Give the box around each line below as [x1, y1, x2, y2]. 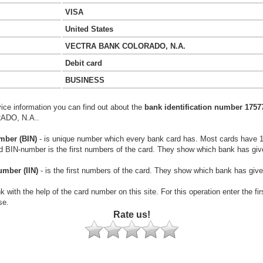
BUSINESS [65, 76, 104, 85]
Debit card [65, 59, 102, 68]
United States [65, 25, 113, 33]
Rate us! [113, 210, 150, 220]
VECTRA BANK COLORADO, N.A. [65, 42, 186, 50]
